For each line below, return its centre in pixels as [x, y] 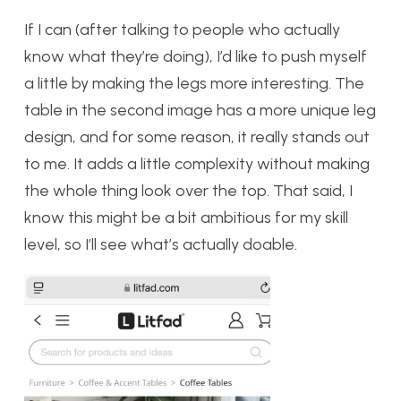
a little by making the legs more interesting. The [194, 84]
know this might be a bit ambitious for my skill [186, 218]
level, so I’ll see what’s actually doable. [161, 245]
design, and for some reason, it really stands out [197, 137]
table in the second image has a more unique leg [200, 111]
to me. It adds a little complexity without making [197, 164]
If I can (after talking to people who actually [182, 30]
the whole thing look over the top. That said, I [188, 191]
